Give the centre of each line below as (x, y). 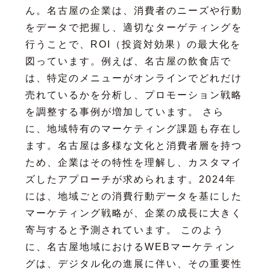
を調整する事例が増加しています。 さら (124, 111)
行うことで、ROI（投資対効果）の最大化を (133, 44)
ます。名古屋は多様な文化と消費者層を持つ (133, 145)
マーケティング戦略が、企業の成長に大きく (133, 213)
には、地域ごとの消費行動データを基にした (133, 196)
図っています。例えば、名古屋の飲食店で (128, 61)
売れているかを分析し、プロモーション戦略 (133, 95)
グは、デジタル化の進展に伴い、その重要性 (133, 263)
